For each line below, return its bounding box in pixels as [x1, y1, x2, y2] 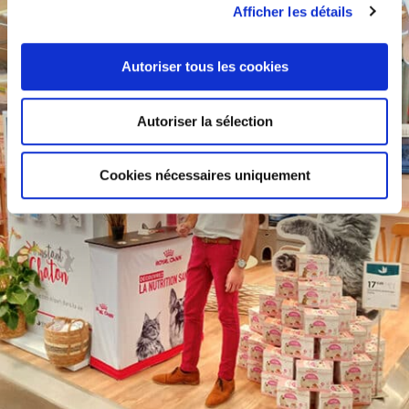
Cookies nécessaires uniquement [99, 167, 310, 184]
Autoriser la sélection [136, 112, 273, 129]
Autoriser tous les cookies [121, 58, 288, 75]
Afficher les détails [232, 3, 353, 19]
